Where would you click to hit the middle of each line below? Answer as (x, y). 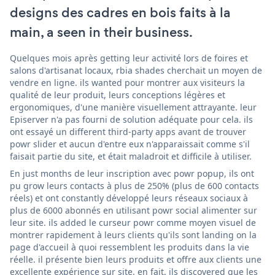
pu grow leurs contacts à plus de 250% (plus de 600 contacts (134, 185)
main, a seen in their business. (101, 32)
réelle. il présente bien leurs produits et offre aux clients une (136, 259)
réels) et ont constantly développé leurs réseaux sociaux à (129, 198)
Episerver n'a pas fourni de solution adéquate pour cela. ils (131, 119)
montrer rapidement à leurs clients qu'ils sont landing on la (133, 234)
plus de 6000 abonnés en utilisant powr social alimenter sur (134, 210)
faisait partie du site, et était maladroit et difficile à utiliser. (131, 156)
